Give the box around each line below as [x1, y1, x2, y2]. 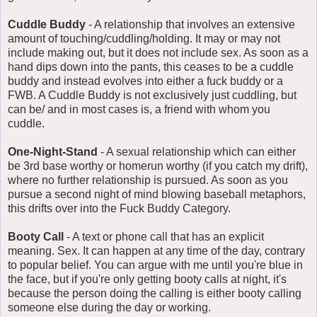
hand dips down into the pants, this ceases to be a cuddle [8, 60, 294, 73]
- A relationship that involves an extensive [86, 18, 295, 30]
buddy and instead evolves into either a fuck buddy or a [8, 74, 283, 87]
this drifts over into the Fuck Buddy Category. [8, 202, 231, 214]
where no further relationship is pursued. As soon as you [8, 173, 288, 186]
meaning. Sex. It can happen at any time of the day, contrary [8, 244, 305, 257]
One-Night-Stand [8, 145, 98, 158]
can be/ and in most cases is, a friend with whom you [8, 103, 270, 115]
